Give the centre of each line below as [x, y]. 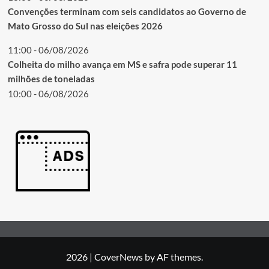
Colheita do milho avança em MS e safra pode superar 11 [122, 64]
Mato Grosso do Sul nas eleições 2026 [85, 26]
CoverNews [119, 256]
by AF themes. [173, 256]
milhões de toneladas [51, 78]
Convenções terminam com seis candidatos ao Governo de [127, 11]
